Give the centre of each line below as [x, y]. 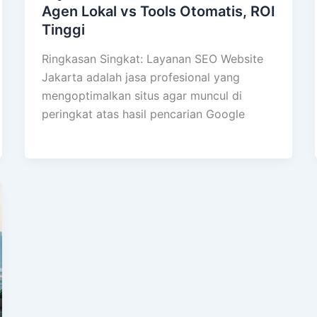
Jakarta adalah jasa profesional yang [140, 77]
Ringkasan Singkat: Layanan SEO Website [152, 59]
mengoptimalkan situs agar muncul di [142, 96]
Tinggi [63, 29]
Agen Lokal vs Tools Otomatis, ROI [158, 11]
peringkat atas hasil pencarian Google [143, 114]
